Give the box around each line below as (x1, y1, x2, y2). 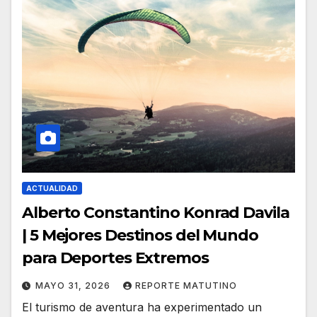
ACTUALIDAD (26, 184, 78, 193)
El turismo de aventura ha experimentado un (22, 300, 262, 315)
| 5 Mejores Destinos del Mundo (22, 226, 258, 246)
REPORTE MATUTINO (135, 280, 237, 292)
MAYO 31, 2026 (35, 280, 113, 292)
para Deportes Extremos (22, 248, 209, 268)
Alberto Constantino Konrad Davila (22, 203, 289, 223)
